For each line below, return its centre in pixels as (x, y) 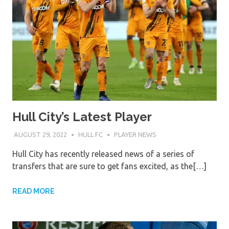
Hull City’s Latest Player (82, 117)
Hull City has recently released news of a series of (103, 154)
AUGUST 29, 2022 (40, 134)
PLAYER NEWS (135, 134)
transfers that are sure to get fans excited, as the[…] (109, 166)
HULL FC (90, 134)
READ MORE (33, 191)
